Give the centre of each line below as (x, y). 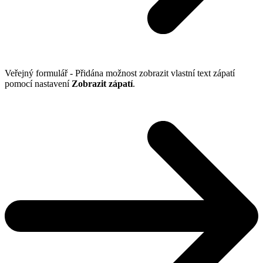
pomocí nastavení (38, 84)
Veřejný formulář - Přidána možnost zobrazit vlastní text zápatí (120, 73)
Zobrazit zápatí (102, 84)
